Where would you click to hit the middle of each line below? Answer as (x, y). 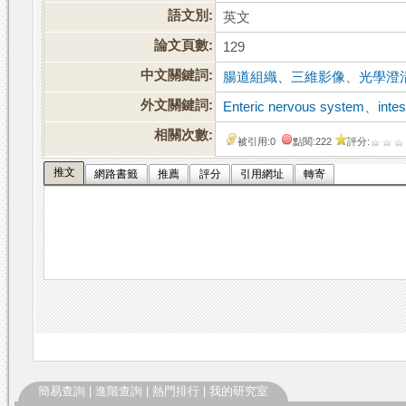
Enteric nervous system (294, 107)
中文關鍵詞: (177, 76)
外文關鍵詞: (177, 106)
